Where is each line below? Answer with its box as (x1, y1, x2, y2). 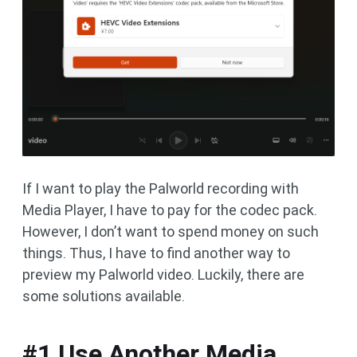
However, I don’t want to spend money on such (22, 222, 319, 240)
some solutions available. (22, 287, 185, 304)
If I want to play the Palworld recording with (22, 179, 299, 197)
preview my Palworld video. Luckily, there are (22, 265, 304, 283)
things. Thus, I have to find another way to (22, 244, 290, 261)
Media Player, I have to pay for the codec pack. (22, 201, 317, 218)
